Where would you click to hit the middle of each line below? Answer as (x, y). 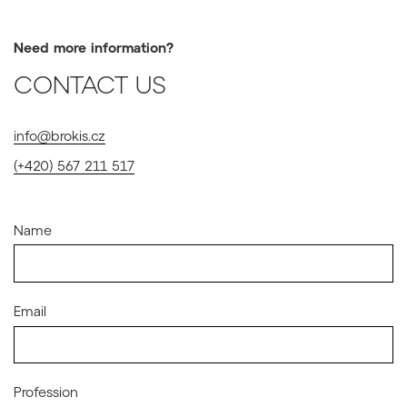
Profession (46, 392)
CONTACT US (90, 87)
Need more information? (94, 48)
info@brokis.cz (60, 136)
